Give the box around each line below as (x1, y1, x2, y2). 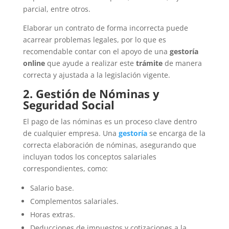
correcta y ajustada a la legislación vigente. (22, 70, 170, 80)
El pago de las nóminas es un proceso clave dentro (22, 117, 197, 126)
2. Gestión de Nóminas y (22, 86, 159, 101)
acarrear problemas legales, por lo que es (22, 35, 166, 44)
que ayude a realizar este (44, 58, 136, 68)
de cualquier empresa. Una (22, 128, 119, 138)
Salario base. (30, 183, 74, 193)
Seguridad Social (22, 97, 114, 112)
